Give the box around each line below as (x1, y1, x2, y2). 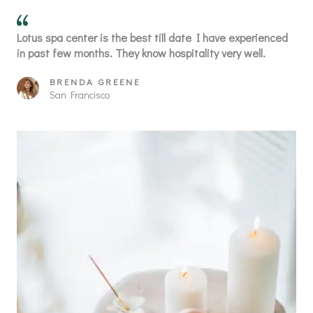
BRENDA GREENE (50, 75, 140, 87)
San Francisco (50, 87, 110, 101)
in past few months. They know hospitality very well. (17, 45, 265, 60)
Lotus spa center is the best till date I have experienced (17, 29, 288, 45)
